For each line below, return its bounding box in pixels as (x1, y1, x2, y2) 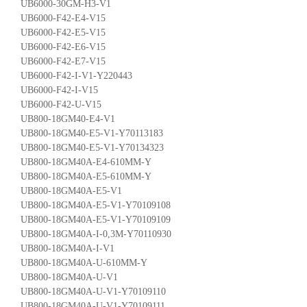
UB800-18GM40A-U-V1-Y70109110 (21, 286, 166, 297)
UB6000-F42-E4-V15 (21, 12, 106, 23)
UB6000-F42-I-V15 (21, 84, 98, 95)
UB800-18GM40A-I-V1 (21, 243, 114, 254)
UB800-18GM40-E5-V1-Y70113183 (21, 127, 163, 138)
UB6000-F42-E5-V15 (21, 27, 106, 38)
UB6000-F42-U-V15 (21, 99, 101, 110)
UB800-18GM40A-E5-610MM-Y (21, 171, 151, 182)
